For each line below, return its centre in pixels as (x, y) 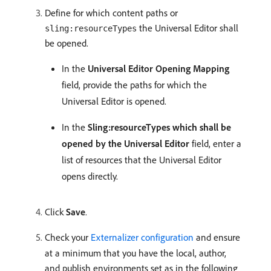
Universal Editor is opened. (114, 101)
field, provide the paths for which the (134, 85)
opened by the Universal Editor (126, 144)
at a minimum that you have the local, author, (135, 253)
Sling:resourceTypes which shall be (159, 127)
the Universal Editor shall (188, 28)
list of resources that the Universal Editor (142, 160)
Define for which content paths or (111, 13)
